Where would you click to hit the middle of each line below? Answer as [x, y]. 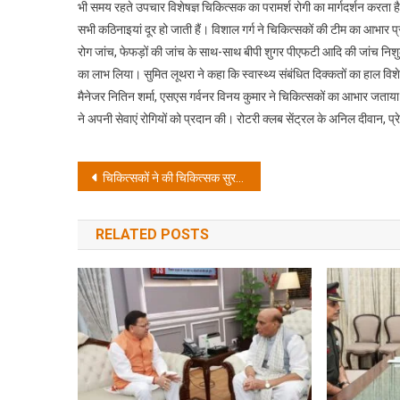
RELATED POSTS [152, 235]
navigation [141, 213]
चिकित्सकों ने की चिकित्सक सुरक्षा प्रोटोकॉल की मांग [169, 178]
